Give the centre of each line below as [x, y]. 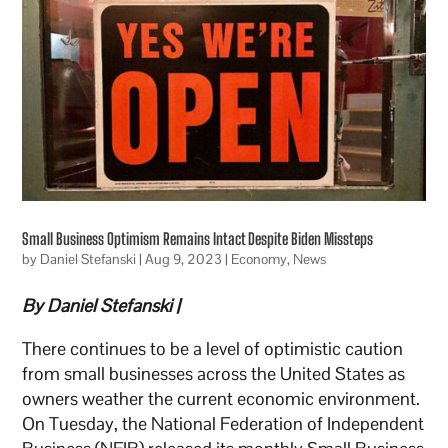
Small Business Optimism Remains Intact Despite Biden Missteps [198, 239]
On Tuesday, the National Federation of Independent [223, 424]
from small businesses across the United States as [214, 374]
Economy [259, 259]
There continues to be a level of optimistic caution [213, 349]
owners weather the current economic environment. [221, 399]
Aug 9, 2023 [184, 259]
